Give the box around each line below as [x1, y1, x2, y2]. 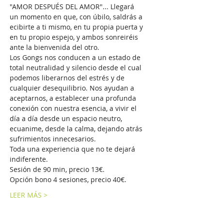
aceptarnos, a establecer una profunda [10, 93, 138, 103]
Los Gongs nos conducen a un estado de [10, 53, 142, 62]
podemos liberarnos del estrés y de [10, 73, 126, 82]
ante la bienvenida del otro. [10, 43, 99, 52]
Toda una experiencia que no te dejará [10, 144, 137, 154]
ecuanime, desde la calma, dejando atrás [10, 124, 144, 133]
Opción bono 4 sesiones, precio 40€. [10, 175, 126, 184]
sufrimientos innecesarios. [10, 134, 96, 143]
